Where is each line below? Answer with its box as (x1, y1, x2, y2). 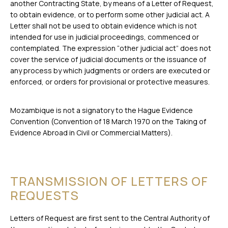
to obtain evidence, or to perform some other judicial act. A (10, 9, 210, 19)
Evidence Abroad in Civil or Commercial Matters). (10, 128, 173, 138)
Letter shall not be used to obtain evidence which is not (10, 20, 197, 31)
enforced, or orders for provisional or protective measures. (10, 76, 210, 87)
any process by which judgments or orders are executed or (10, 65, 210, 75)
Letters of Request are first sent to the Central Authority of (10, 213, 210, 223)
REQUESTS (10, 187, 79, 204)
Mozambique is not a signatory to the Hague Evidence (10, 105, 193, 116)
